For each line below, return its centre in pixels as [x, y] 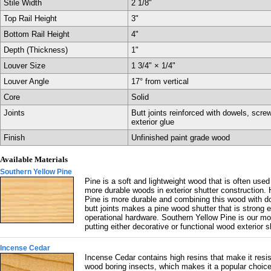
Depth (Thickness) [35, 50]
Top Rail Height [30, 18]
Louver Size [24, 66]
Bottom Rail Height [36, 34]
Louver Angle [26, 81]
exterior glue [152, 122]
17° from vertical [160, 81]
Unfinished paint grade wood [180, 138]
